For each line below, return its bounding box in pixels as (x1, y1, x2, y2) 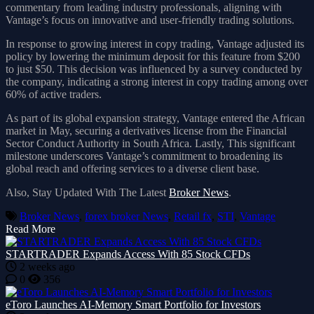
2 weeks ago (17, 260, 75, 273)
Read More (6, 222, 55, 235)
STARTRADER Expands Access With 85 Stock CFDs (6, 247, 250, 260)
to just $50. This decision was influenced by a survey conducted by (6, 62, 302, 75)
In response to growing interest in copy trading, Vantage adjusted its (6, 37, 304, 50)
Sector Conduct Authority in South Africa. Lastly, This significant (6, 137, 295, 149)
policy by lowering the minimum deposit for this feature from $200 (6, 50, 300, 62)
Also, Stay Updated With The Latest (6, 186, 169, 198)
